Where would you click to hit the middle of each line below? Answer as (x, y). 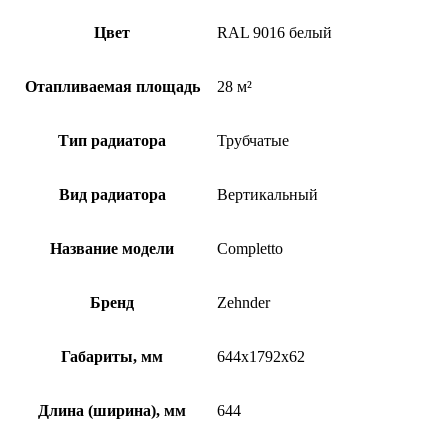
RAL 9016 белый (274, 33)
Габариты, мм (112, 357)
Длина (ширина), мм (112, 411)
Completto (250, 249)
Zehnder (243, 303)
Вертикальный (267, 195)
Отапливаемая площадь (112, 87)
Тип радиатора (112, 141)
